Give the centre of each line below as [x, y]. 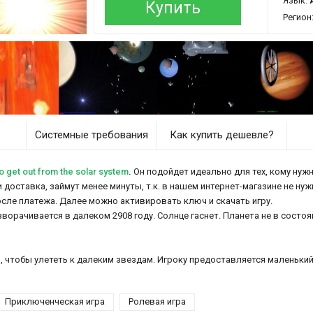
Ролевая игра [157, 301]
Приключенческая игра [55, 301]
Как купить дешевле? [221, 134]
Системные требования [91, 134]
